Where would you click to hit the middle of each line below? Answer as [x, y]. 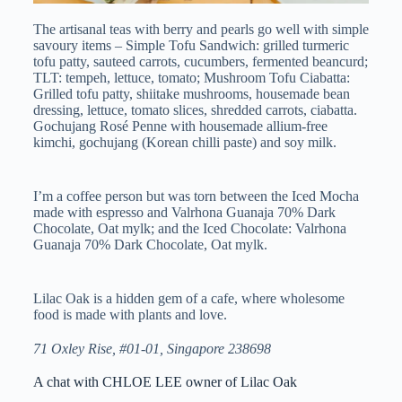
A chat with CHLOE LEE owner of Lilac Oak [165, 382]
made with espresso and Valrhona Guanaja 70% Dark [184, 213]
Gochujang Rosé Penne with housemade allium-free [180, 127]
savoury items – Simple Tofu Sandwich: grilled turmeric [191, 46]
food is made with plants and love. [130, 315]
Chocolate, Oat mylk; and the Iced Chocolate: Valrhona [189, 229]
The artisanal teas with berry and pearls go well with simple [201, 30]
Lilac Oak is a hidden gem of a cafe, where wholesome [188, 299]
